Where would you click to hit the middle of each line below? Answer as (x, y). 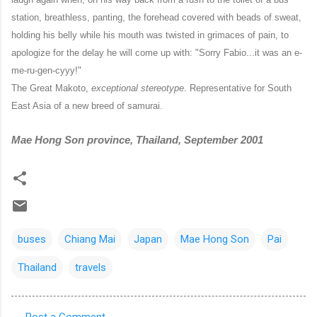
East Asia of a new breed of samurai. (87, 105)
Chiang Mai (90, 239)
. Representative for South (238, 88)
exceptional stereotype (138, 88)
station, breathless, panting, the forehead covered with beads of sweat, (156, 17)
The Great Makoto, (51, 88)
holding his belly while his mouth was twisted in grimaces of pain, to (150, 35)
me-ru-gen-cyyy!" (46, 70)
